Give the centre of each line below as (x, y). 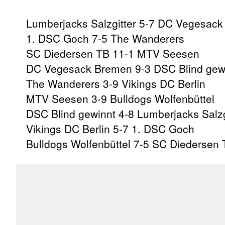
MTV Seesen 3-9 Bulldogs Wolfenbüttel (120, 98)
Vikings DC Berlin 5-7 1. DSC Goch (110, 128)
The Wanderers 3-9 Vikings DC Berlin (116, 83)
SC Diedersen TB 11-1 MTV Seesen (113, 53)
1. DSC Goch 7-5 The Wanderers (105, 38)
